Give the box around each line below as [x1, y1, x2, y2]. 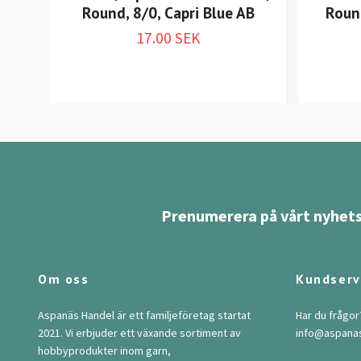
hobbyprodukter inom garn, [38, 342, 171, 358]
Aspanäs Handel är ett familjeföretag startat [38, 307, 251, 322]
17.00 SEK [136, 28, 200, 48]
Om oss [38, 270, 89, 287]
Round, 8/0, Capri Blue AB [81, 2, 255, 23]
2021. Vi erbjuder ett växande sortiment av [38, 325, 241, 340]
